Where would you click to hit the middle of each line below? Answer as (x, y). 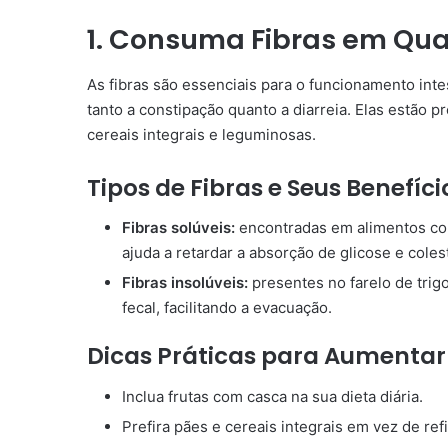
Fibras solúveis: (180, 228)
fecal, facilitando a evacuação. (227, 308)
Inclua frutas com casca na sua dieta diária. (272, 396)
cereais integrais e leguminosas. (201, 134)
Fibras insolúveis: (185, 283)
